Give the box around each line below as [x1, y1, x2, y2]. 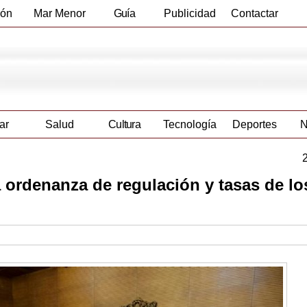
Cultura [108, 119, 141, 131]
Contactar [231, 8, 278, 19]
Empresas [101, 34, 147, 46]
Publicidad [163, 8, 216, 19]
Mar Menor [33, 8, 86, 19]
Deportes [232, 119, 277, 131]
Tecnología [162, 119, 217, 131]
